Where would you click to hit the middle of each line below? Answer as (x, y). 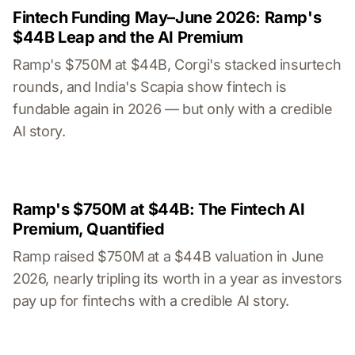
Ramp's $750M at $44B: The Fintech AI (159, 210)
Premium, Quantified (89, 229)
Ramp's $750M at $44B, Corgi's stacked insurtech (177, 65)
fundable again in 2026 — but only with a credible (173, 109)
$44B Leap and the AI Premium (128, 38)
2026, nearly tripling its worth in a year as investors (177, 279)
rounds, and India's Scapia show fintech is (150, 87)
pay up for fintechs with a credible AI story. (151, 301)
